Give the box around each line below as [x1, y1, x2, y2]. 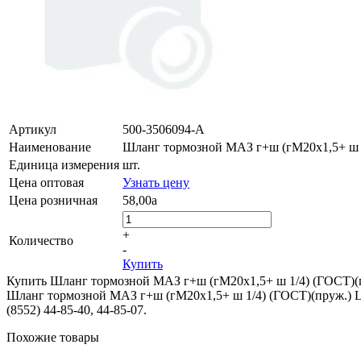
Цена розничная [9, 193, 98, 207]
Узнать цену [122, 175, 189, 189]
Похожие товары [6, 330, 99, 344]
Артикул [9, 122, 56, 136]
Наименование [9, 139, 91, 154]
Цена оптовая [9, 175, 84, 189]
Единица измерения [9, 157, 119, 172]
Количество [9, 233, 73, 247]
